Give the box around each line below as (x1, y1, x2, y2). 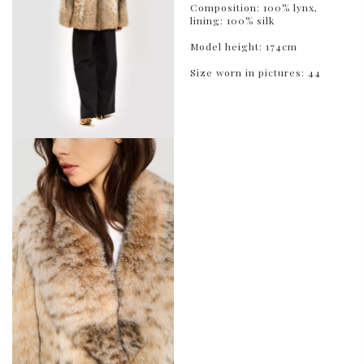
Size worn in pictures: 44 (190, 65, 321, 79)
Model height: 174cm (190, 39, 297, 53)
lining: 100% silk (190, 13, 275, 27)
